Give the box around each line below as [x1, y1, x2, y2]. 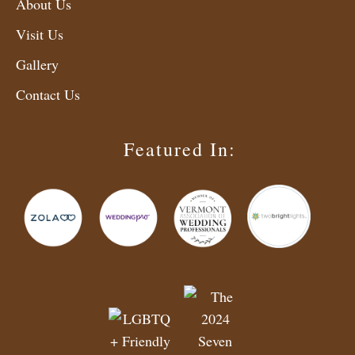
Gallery [16, 55, 59, 74]
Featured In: [123, 136, 236, 162]
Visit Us [16, 25, 63, 44]
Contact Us [16, 85, 80, 105]
